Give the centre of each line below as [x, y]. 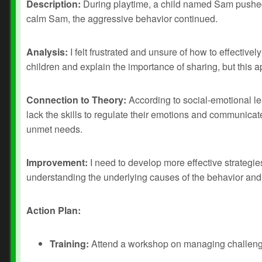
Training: [69, 244]
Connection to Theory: [76, 100]
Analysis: [47, 52]
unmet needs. [54, 129]
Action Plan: [54, 210]
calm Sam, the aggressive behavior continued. [122, 18]
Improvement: [57, 162]
